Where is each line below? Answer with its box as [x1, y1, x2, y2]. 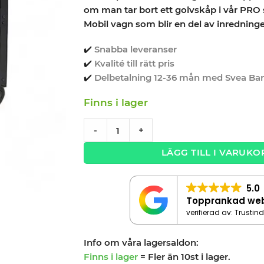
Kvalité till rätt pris [94, 58, 174, 70]
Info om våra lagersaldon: [83, 236, 199, 248]
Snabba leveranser [94, 44, 177, 55]
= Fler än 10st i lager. [140, 250, 230, 262]
